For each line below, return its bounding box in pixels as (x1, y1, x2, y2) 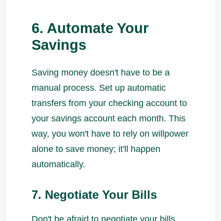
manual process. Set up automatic (32, 83, 166, 93)
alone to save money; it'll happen (32, 144, 160, 154)
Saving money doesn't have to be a (32, 68, 170, 78)
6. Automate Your (32, 20, 148, 37)
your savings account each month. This (32, 113, 185, 124)
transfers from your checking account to (32, 98, 187, 109)
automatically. (32, 159, 85, 170)
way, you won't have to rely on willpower (32, 129, 188, 139)
